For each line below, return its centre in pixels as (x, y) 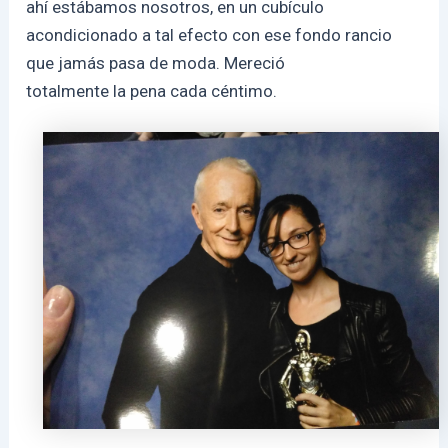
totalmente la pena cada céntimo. (152, 90)
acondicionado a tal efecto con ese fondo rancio (209, 34)
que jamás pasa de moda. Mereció (156, 62)
